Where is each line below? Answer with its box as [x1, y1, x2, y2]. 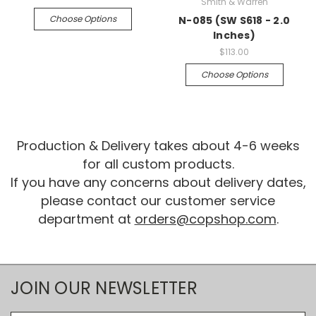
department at [37, 210, 135, 229]
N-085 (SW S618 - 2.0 [178, 13, 290, 28]
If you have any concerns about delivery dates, [10, 174, 306, 192]
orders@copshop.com [134, 210, 276, 229]
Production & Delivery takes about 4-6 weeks [16, 137, 300, 155]
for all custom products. [82, 155, 234, 174]
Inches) [213, 28, 255, 43]
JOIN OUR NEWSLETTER [11, 276, 197, 300]
